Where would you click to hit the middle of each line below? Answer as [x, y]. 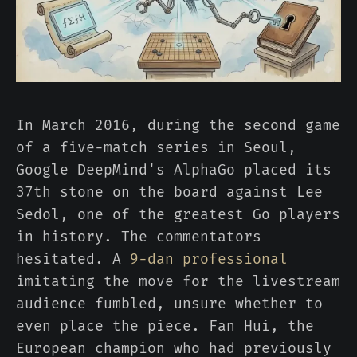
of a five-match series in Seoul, [156, 148]
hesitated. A [73, 259]
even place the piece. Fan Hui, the [165, 326]
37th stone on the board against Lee [169, 192]
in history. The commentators [139, 237]
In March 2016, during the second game [178, 126]
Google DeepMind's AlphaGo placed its [174, 170]
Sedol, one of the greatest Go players [178, 215]
